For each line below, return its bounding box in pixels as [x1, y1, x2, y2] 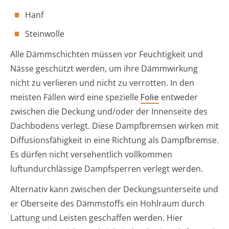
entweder [159, 91, 198, 103]
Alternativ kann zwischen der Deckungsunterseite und [10, 184, 218, 195]
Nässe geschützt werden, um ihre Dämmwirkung [10, 63, 198, 75]
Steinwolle [25, 28, 64, 40]
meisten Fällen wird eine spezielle [10, 91, 141, 103]
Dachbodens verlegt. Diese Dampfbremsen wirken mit [10, 120, 219, 132]
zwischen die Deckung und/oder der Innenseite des [10, 106, 208, 118]
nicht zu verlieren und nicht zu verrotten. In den [10, 77, 194, 89]
